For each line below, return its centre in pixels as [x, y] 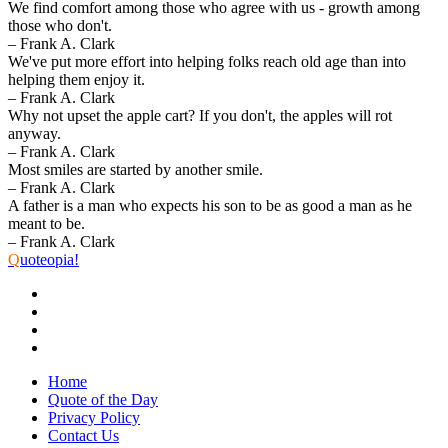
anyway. [34, 133]
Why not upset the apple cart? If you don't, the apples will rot [200, 115]
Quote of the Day [103, 399]
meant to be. [46, 223]
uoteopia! [49, 259]
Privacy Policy [94, 417]
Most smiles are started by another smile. [135, 169]
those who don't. [60, 25]
